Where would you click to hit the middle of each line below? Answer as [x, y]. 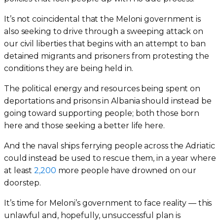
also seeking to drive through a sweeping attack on [104, 31]
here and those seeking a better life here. [84, 125]
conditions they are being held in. [69, 68]
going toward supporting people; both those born [102, 113]
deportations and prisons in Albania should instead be [108, 101]
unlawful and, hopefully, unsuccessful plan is [92, 215]
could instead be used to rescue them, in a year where [110, 158]
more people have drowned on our [126, 170]
